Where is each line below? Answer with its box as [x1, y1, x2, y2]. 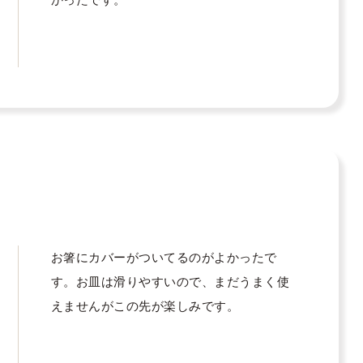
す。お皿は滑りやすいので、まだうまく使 [50, 275, 290, 289]
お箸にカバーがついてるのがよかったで [50, 250, 277, 265]
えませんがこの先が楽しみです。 [50, 299, 240, 314]
